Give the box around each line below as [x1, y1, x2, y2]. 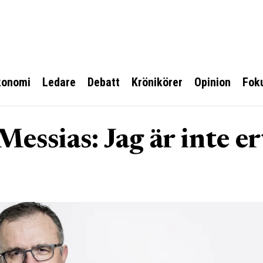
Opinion [194, 75, 231, 89]
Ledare [42, 75, 76, 89]
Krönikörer [131, 75, 183, 89]
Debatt [87, 75, 120, 89]
